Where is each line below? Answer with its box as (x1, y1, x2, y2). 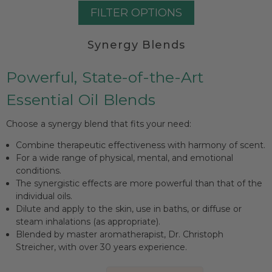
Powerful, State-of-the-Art (6, 67, 204, 86)
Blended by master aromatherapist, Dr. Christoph (16, 228, 224, 240)
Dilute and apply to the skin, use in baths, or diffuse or (16, 203, 242, 214)
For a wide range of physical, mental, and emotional (16, 152, 234, 163)
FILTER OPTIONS (90, 5, 182, 19)
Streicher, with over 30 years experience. (16, 241, 188, 253)
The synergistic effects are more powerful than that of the (16, 177, 263, 189)
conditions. (16, 165, 62, 176)
